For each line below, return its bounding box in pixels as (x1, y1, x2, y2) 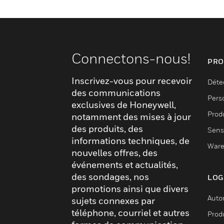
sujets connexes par (71, 195, 155, 206)
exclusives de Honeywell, (71, 99, 176, 110)
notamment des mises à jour (71, 111, 191, 122)
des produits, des (71, 123, 143, 134)
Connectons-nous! (71, 50, 190, 66)
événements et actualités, (71, 159, 178, 170)
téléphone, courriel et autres (71, 207, 189, 218)
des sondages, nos (71, 171, 149, 182)
